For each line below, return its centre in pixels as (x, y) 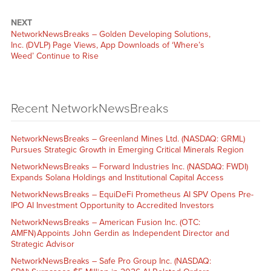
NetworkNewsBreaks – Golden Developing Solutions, (110, 34)
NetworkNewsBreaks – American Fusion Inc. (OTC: (105, 222)
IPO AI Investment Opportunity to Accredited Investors (113, 205)
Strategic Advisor (44, 244)
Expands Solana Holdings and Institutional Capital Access (117, 177)
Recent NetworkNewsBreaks (90, 108)
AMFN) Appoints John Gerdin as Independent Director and (120, 233)
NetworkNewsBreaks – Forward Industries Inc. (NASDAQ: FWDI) (129, 166)
